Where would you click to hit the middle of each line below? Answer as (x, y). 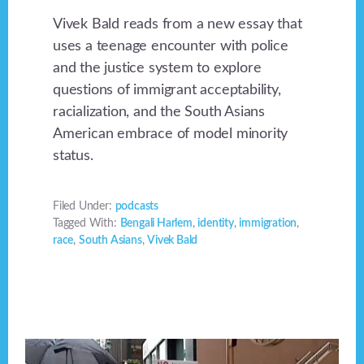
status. (73, 156)
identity (216, 224)
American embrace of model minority (171, 134)
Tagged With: (87, 224)
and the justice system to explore (157, 69)
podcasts (136, 207)
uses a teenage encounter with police (171, 47)
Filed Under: (84, 207)
